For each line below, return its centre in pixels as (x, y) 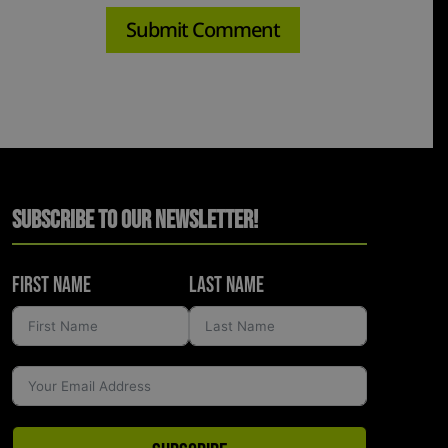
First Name (51, 285)
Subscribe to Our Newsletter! (134, 220)
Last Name (227, 285)
